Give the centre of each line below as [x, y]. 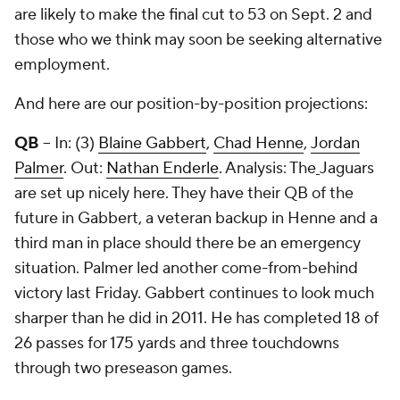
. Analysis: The [267, 168]
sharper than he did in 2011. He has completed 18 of [196, 318]
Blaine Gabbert [152, 143]
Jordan [335, 143]
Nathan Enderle [162, 168]
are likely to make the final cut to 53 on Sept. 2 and [193, 15]
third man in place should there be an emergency [187, 243]
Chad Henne [258, 143]
